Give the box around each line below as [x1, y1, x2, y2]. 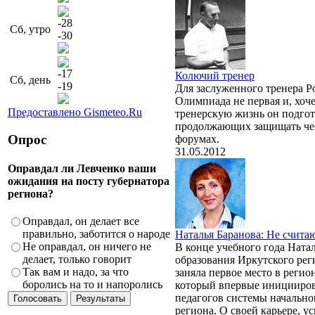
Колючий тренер [175, 69, 255, 82]
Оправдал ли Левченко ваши [8, 162, 156, 174]
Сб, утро [10, 22, 51, 35]
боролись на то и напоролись [22, 278, 162, 291]
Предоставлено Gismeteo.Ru [8, 105, 142, 118]
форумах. [175, 132, 219, 145]
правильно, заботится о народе [22, 228, 170, 240]
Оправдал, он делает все [22, 215, 139, 228]
